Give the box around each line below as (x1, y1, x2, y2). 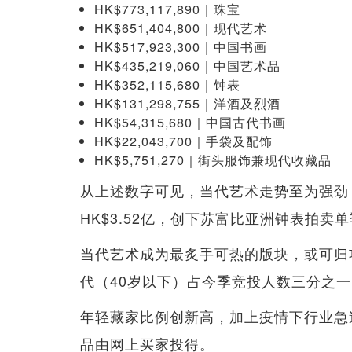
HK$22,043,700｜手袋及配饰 (94, 131, 273, 151)
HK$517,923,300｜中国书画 (94, 37, 267, 57)
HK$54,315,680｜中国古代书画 (94, 112, 286, 132)
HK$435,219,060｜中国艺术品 (94, 56, 280, 75)
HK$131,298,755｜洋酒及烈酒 (94, 93, 280, 113)
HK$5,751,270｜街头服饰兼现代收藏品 (94, 150, 332, 170)
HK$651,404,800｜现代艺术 (94, 18, 267, 38)
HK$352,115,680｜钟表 (94, 75, 240, 94)
